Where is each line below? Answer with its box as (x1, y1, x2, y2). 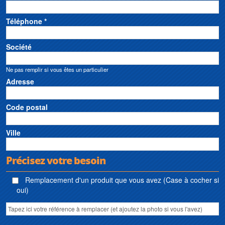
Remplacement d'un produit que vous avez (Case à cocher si (23, 174, 219, 185)
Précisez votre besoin (6, 153, 105, 167)
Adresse (6, 76, 34, 86)
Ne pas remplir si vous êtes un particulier (6, 65, 108, 73)
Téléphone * (6, 16, 47, 26)
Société (6, 41, 32, 52)
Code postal (6, 101, 48, 112)
